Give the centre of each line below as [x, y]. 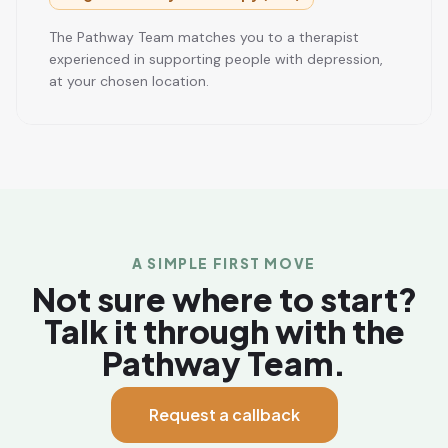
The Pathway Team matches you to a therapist [204, 36]
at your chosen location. [129, 80]
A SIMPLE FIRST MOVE [223, 263]
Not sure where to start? [224, 298]
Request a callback [224, 414]
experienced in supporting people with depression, [216, 58]
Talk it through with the [224, 330]
